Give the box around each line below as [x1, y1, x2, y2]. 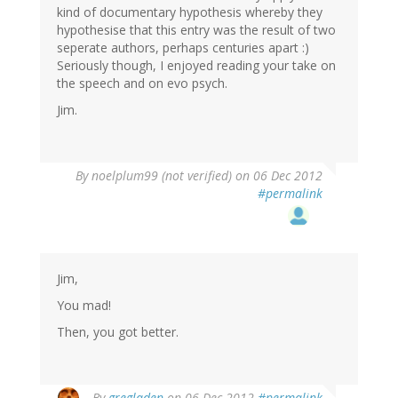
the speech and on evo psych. [57, 75, 227, 92]
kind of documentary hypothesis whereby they [57, 4, 322, 21]
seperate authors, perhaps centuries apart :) [57, 39, 309, 57]
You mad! [57, 297, 111, 314]
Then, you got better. [57, 323, 179, 341]
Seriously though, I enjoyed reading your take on [57, 57, 336, 75]
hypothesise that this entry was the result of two [57, 21, 336, 39]
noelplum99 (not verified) [92, 167, 232, 185]
